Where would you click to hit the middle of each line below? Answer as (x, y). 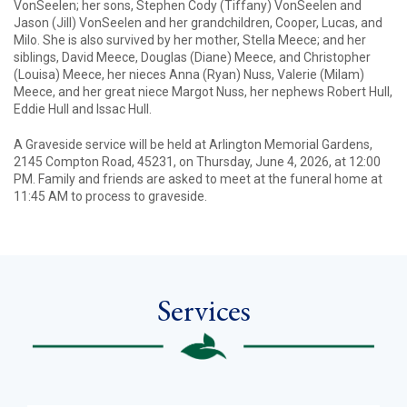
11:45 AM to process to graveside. (110, 197)
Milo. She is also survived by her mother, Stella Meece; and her (190, 40)
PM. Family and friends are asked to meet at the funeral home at (198, 179)
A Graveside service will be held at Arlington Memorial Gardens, (193, 145)
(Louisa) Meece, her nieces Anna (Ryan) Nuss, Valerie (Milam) (189, 75)
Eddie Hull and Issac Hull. (83, 109)
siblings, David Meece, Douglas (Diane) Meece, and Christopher (192, 58)
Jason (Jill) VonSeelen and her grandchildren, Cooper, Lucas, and (198, 23)
